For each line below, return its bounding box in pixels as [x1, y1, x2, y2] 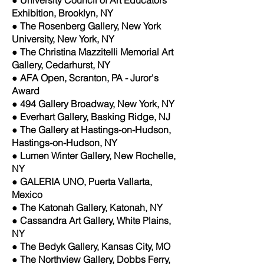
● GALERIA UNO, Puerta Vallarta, [12, 175, 152, 187]
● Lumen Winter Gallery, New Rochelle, [12, 149, 176, 161]
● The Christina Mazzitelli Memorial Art [12, 45, 173, 58]
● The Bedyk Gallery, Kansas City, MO [12, 240, 170, 252]
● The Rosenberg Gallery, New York [12, 19, 161, 32]
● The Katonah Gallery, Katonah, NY [12, 201, 163, 213]
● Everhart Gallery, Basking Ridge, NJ [12, 110, 170, 123]
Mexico [12, 188, 42, 200]
